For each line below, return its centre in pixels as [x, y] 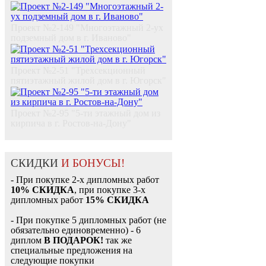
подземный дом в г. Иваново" [71, 38]
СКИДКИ [36, 163]
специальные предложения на [72, 251]
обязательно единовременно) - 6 [76, 230]
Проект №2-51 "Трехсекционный [78, 71]
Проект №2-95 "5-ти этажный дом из [85, 113]
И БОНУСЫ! [93, 163]
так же [118, 240]
